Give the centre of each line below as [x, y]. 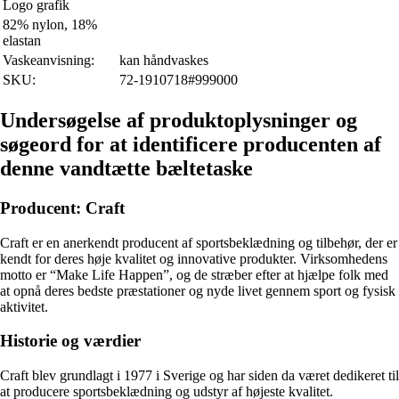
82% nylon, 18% [50, 25]
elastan [22, 41]
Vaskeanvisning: [49, 61]
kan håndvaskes [164, 61]
